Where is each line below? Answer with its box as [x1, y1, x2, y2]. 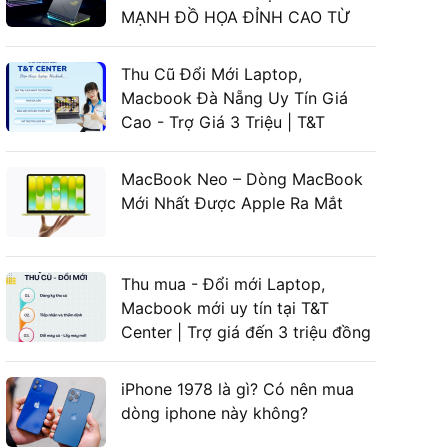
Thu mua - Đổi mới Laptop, [121, 274, 325, 295]
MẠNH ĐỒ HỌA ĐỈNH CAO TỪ [121, 7, 351, 28]
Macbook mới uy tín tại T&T [121, 298, 329, 319]
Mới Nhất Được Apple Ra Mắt [121, 193, 343, 214]
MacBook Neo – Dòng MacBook [121, 169, 363, 190]
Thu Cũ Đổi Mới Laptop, [121, 64, 302, 85]
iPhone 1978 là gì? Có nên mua [121, 379, 354, 400]
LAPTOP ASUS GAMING [121, 31, 302, 52]
